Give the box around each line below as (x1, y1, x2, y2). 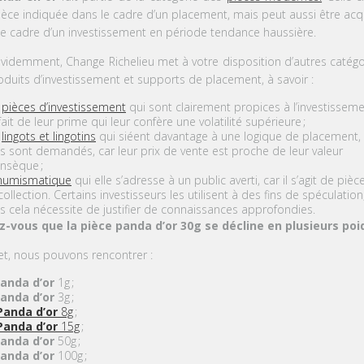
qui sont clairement (128, 98, 231, 115)
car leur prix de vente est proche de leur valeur (97, 142, 343, 158)
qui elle (74, 171, 115, 188)
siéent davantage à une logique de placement (118, 128, 358, 144)
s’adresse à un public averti (115, 171, 258, 188)
